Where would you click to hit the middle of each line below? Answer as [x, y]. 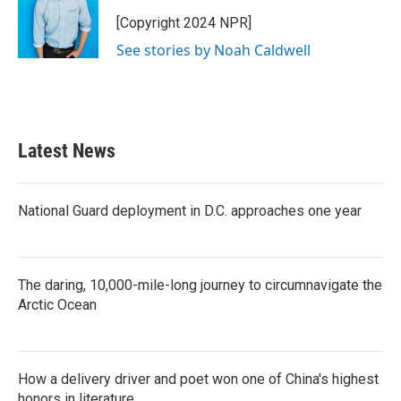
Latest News [67, 151]
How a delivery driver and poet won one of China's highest [198, 379]
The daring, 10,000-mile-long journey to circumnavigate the [200, 285]
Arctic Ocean [57, 305]
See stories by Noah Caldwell [213, 50]
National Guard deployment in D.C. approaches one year [190, 211]
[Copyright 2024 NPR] [184, 23]
